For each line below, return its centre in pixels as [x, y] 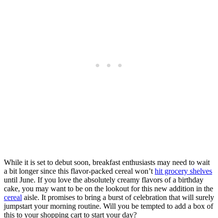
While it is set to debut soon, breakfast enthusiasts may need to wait [107, 163]
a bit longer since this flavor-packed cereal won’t [79, 171]
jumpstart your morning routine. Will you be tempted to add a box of [109, 206]
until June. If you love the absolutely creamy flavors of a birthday [104, 180]
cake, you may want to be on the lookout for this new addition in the [109, 189]
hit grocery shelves [183, 171]
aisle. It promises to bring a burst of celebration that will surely [118, 198]
